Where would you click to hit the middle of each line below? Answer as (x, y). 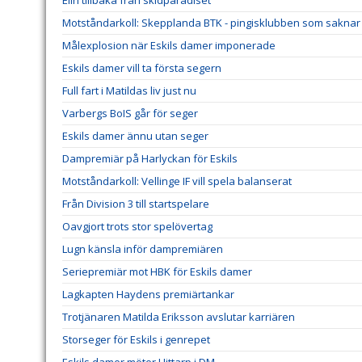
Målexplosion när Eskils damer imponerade (169, 46)
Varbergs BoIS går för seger (130, 114)
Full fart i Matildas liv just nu (129, 91)
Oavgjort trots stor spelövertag (137, 227)
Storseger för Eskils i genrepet (136, 340)
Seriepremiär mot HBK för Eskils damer (157, 272)
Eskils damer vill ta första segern (142, 68)
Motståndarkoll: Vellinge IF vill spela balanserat (177, 181)
